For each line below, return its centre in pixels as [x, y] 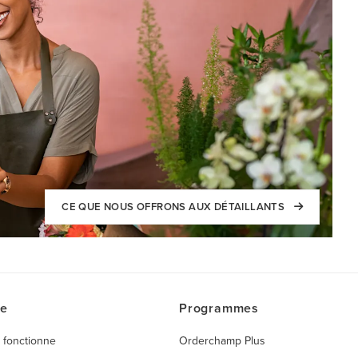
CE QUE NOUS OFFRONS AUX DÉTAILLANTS [175, 207]
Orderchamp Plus [222, 340]
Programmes [219, 308]
